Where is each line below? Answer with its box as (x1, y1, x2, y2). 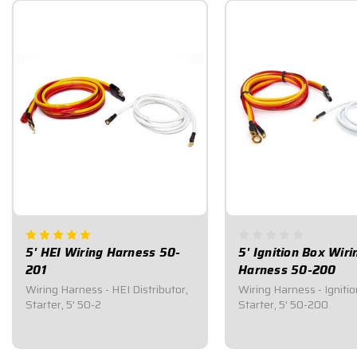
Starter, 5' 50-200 (238, 295, 328, 313)
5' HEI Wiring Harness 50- (25, 242, 181, 262)
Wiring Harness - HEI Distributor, (25, 280, 188, 298)
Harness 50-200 (238, 260, 336, 280)
